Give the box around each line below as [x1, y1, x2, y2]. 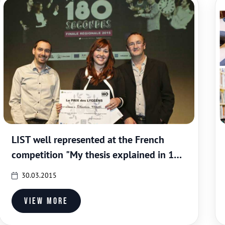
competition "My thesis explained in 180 [12, 148, 185, 161]
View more [24, 195, 68, 206]
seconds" [12, 163, 50, 176]
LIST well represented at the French [12, 133, 164, 146]
